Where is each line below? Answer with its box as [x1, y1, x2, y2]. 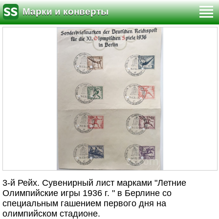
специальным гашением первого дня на [2, 198, 166, 208]
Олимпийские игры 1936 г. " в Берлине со [2, 188, 172, 198]
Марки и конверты [22, 6, 109, 17]
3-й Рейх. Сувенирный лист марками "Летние [2, 178, 186, 188]
